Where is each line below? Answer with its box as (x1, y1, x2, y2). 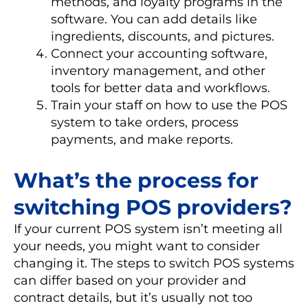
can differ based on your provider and (14, 272, 246, 288)
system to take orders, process (51, 114, 239, 130)
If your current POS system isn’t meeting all (14, 221, 283, 236)
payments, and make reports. (51, 131, 233, 147)
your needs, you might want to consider (14, 238, 260, 254)
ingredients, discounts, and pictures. (51, 28, 274, 44)
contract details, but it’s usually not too (14, 289, 252, 305)
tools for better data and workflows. (51, 80, 270, 96)
